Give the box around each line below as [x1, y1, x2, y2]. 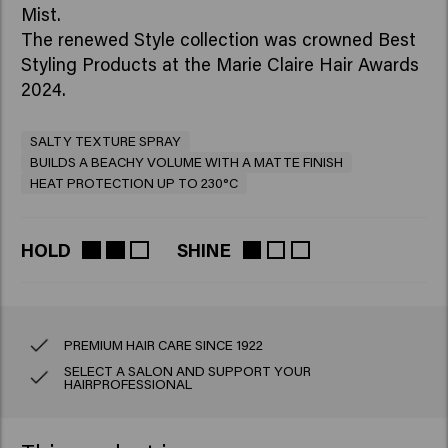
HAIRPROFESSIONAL [64, 374, 193, 393]
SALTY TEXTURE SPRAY [29, 131, 181, 150]
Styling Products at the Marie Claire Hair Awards [20, 52, 419, 77]
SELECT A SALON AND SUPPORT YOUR [64, 361, 312, 380]
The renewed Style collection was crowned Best [20, 27, 416, 52]
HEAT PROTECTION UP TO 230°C [29, 173, 238, 192]
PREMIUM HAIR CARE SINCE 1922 [64, 335, 264, 354]
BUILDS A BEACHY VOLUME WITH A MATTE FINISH [29, 152, 343, 171]
